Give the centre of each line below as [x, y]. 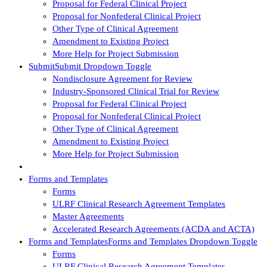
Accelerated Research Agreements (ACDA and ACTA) [153, 229]
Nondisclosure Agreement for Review [122, 78]
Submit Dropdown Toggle [103, 66]
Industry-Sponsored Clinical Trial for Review [136, 91]
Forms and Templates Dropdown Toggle [183, 241]
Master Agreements [88, 216]
